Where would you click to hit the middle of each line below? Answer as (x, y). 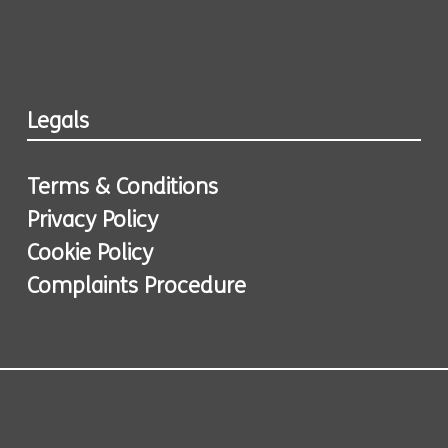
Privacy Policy (93, 221)
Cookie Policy (90, 254)
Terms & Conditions (123, 188)
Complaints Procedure (137, 287)
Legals (58, 122)
